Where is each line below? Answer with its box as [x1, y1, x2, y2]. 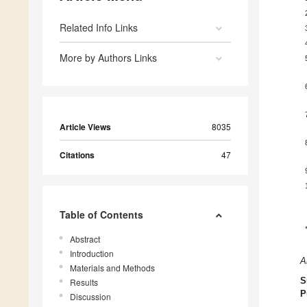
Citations [60, 149, 95, 162]
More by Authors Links [60, 51, 157, 65]
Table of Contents [60, 208, 143, 222]
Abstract [70, 233, 100, 245]
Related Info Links [60, 21, 138, 35]
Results [70, 276, 98, 288]
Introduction [70, 247, 114, 260]
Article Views [60, 121, 111, 134]
